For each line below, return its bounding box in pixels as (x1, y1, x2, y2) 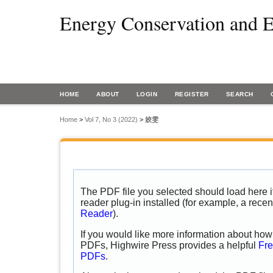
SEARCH (225, 91, 253, 97)
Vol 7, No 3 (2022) (85, 116, 138, 124)
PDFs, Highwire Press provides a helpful (80, 239, 258, 250)
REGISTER (174, 91, 209, 97)
